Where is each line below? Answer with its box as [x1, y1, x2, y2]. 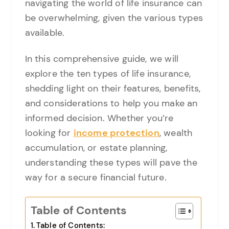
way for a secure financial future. [25, 171, 167, 184]
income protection [73, 127, 159, 140]
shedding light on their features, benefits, [25, 82, 201, 95]
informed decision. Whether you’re [25, 112, 174, 125]
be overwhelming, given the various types [25, 11, 203, 24]
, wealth [159, 127, 193, 140]
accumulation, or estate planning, [25, 142, 168, 154]
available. [25, 26, 65, 39]
